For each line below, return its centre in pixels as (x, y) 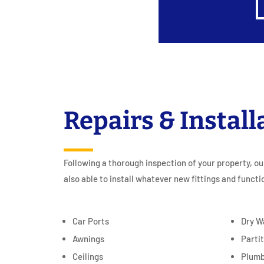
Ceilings (88, 257)
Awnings (88, 239)
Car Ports (90, 221)
